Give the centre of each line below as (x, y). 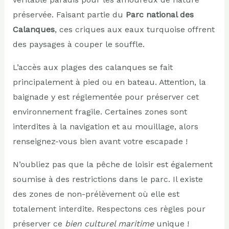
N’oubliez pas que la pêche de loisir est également (112, 164)
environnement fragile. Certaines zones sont (100, 111)
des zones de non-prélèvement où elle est (96, 194)
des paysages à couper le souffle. (78, 44)
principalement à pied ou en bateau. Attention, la (109, 82)
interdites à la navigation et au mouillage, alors (105, 126)
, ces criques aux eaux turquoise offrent (134, 29)
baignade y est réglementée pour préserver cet (106, 97)
